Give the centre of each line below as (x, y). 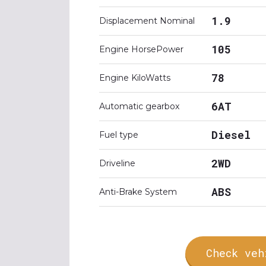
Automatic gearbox (139, 106)
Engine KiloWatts (135, 78)
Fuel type (119, 135)
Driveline (117, 163)
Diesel (231, 135)
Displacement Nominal (147, 21)
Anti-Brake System (138, 192)
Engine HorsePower (141, 49)
